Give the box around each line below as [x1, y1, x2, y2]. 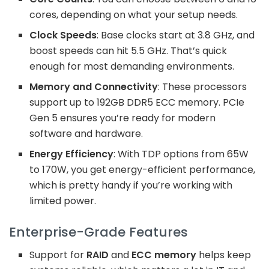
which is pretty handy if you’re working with [29, 178, 233, 192]
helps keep [196, 248, 252, 262]
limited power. [29, 193, 97, 208]
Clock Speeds [29, 28, 97, 42]
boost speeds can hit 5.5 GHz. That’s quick [29, 43, 228, 58]
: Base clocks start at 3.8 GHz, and [97, 28, 255, 42]
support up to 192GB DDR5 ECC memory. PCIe [29, 95, 245, 109]
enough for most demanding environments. [29, 59, 235, 73]
